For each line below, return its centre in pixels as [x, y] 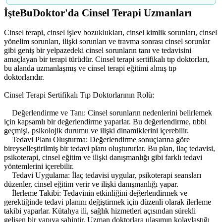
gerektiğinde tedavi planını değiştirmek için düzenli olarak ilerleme [108, 202]
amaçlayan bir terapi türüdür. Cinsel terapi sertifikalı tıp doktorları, [107, 59]
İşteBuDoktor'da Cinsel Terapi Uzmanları [98, 13]
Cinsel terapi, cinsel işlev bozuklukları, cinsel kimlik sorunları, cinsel [111, 33]
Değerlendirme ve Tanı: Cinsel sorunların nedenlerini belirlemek [108, 113]
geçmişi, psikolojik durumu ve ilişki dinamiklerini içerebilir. [96, 131]
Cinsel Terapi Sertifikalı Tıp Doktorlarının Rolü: [79, 95]
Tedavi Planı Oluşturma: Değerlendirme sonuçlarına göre [97, 140]
